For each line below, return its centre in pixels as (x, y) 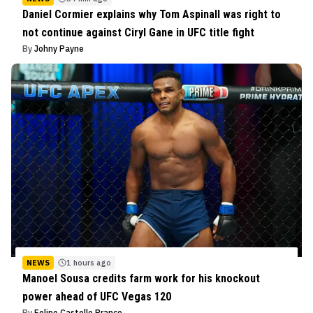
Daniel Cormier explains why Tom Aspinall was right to (152, 14)
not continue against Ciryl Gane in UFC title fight (138, 32)
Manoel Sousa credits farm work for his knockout (141, 278)
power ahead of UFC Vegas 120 (97, 296)
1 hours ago (89, 262)
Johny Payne (59, 48)
